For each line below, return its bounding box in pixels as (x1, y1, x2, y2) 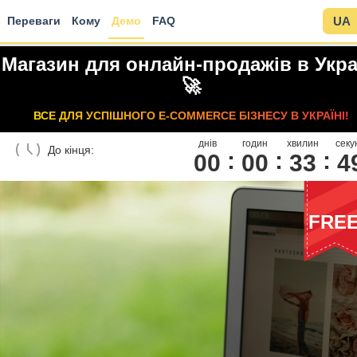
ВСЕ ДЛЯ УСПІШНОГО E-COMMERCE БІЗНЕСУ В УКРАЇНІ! (33, 109, 349, 123)
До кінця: (48, 143, 94, 156)
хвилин (287, 137, 319, 149)
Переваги (7, 14, 61, 27)
